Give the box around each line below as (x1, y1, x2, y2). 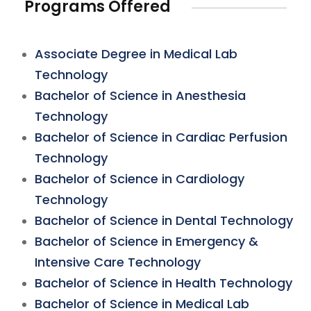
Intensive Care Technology (35, 253, 201, 271)
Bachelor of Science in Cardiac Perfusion (35, 128, 287, 146)
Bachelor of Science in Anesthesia (35, 87, 246, 104)
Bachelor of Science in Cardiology (35, 170, 244, 187)
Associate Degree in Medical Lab (35, 45, 237, 62)
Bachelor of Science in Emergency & (35, 233, 258, 250)
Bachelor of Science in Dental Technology (35, 212, 293, 229)
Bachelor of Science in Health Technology (35, 274, 292, 292)
